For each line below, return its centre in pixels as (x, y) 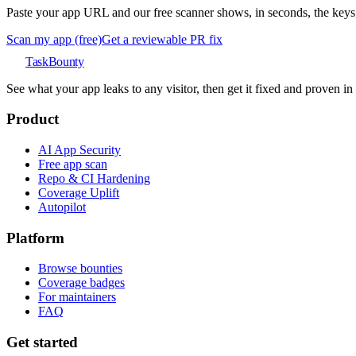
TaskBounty (55, 61)
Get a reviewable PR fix (162, 39)
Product (33, 119)
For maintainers (77, 297)
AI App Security (79, 149)
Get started (42, 342)
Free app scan (73, 164)
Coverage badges (81, 283)
